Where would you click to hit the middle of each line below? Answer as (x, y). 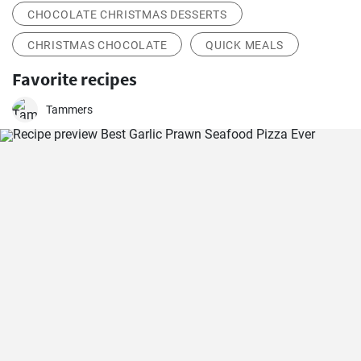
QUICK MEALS (245, 45)
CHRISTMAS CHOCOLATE (98, 45)
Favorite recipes (75, 79)
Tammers (69, 110)
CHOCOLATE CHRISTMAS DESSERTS (127, 15)
